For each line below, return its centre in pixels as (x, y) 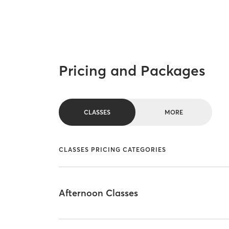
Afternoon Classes (99, 193)
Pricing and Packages (132, 70)
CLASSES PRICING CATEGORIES (113, 150)
